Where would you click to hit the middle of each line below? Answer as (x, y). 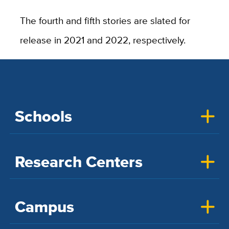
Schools (43, 117)
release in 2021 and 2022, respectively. (102, 40)
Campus (44, 207)
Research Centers (78, 162)
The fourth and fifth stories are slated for (105, 21)
